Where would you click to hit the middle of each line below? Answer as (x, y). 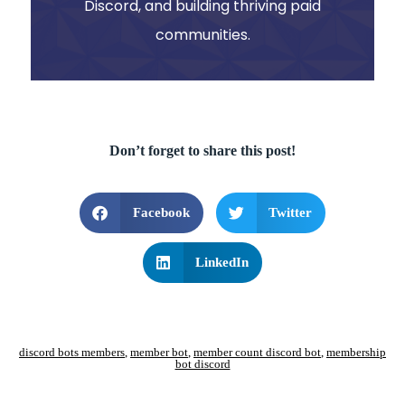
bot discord (202, 363)
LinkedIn (222, 262)
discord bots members (72, 352)
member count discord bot (257, 352)
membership (356, 352)
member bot (159, 352)
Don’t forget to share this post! (202, 150)
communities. (202, 34)
